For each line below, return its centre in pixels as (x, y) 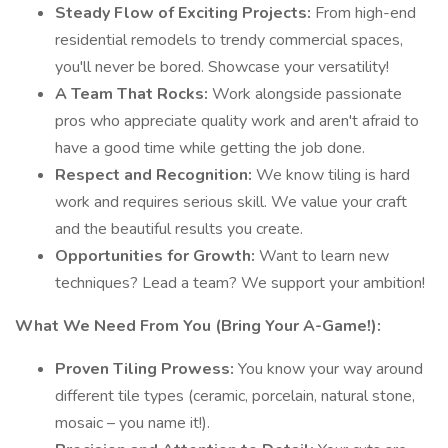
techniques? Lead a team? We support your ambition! (240, 283)
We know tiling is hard (333, 175)
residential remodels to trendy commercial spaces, (229, 40)
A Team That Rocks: (133, 94)
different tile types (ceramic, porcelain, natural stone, (235, 396)
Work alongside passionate (307, 94)
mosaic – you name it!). (132, 423)
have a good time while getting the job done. (210, 148)
